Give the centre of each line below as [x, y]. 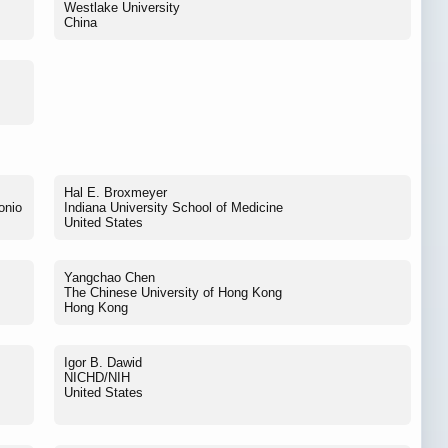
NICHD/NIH [97, 377]
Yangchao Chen [109, 277]
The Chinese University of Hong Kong [173, 292]
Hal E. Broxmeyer [115, 192]
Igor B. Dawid [103, 362]
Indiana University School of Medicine [173, 207]
